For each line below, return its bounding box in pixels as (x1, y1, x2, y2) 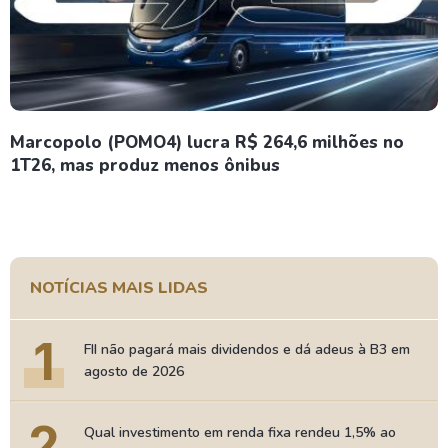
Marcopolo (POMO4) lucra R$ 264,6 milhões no (10, 131, 404, 154)
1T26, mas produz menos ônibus (10, 154, 280, 177)
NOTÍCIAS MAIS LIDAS (30, 277, 208, 299)
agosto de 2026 (84, 362, 184, 381)
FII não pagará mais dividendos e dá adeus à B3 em (84, 340, 410, 359)
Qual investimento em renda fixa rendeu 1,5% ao (84, 423, 396, 442)
